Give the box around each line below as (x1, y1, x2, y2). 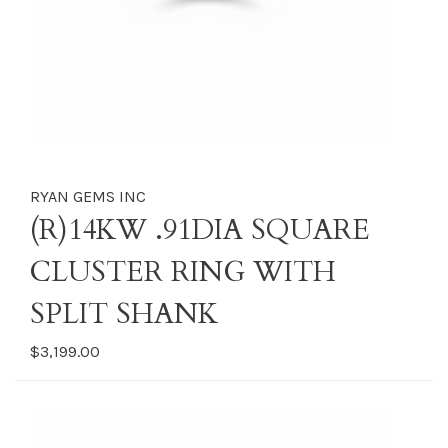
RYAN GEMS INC (30, 187, 146, 206)
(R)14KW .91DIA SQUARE (30, 211, 370, 249)
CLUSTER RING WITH (30, 253, 336, 291)
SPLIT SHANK (30, 295, 218, 333)
